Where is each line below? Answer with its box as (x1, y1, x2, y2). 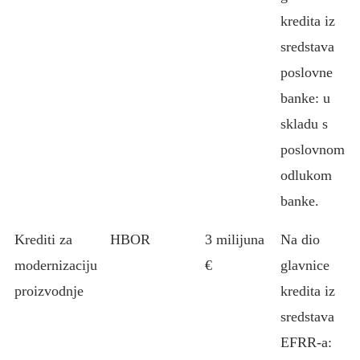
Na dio (280, 231, 320, 247)
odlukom (280, 167, 332, 183)
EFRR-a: (280, 334, 332, 350)
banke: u (280, 90, 330, 106)
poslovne (280, 64, 333, 80)
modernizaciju (14, 257, 97, 273)
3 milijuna (205, 231, 264, 247)
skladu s (280, 116, 328, 132)
